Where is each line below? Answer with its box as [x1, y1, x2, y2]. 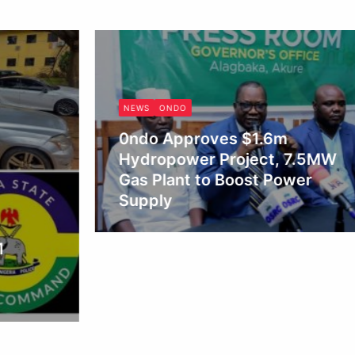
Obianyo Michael [74, 220, 151, 233]
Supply [59, 190, 114, 210]
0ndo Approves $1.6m [59, 128, 229, 148]
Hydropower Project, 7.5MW [59, 149, 278, 169]
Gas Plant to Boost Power [59, 170, 254, 189]
